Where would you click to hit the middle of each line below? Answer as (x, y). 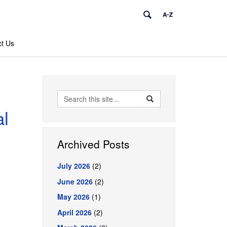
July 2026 (73, 166)
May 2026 (73, 197)
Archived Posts (93, 144)
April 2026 (74, 212)
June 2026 (75, 181)
